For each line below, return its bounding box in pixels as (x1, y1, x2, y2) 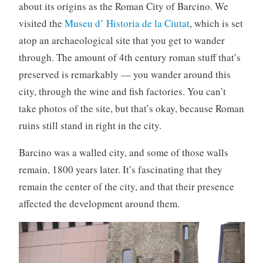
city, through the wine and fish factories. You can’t (18, 84, 226, 98)
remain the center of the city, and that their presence (18, 179, 234, 193)
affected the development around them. (18, 196, 180, 210)
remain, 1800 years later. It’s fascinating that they (18, 162, 222, 176)
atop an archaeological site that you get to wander (18, 33, 225, 47)
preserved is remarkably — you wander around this (18, 67, 231, 81)
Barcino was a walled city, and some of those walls (18, 145, 228, 159)
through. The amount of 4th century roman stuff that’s (18, 50, 241, 64)
